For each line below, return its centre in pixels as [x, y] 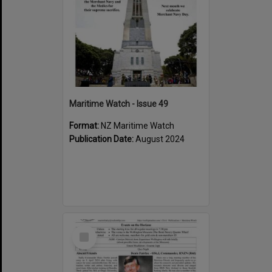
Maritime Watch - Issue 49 [119, 104]
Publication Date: [102, 139]
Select [88, 230]
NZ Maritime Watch [138, 125]
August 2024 [160, 139]
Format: [85, 125]
